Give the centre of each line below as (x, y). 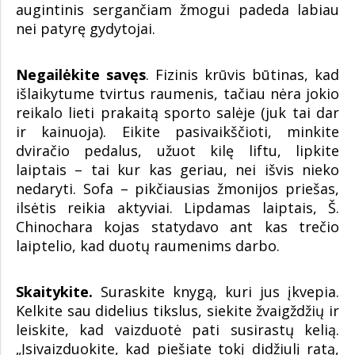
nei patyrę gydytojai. (86, 28)
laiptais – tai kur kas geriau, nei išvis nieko (177, 169)
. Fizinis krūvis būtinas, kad (242, 74)
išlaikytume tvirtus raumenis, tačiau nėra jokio (177, 93)
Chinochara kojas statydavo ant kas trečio (177, 226)
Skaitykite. (54, 291)
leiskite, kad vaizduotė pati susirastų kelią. (177, 329)
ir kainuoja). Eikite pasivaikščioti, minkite (177, 131)
